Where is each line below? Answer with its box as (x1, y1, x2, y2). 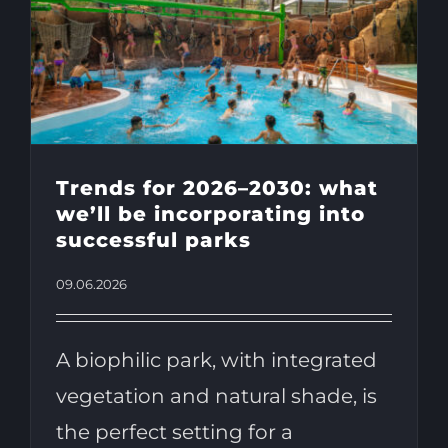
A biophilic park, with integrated (55, 348, 377, 373)
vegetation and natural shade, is (55, 384, 377, 409)
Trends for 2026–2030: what (55, 176, 378, 201)
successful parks (55, 228, 251, 253)
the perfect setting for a (55, 420, 293, 445)
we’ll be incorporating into (55, 202, 365, 227)
